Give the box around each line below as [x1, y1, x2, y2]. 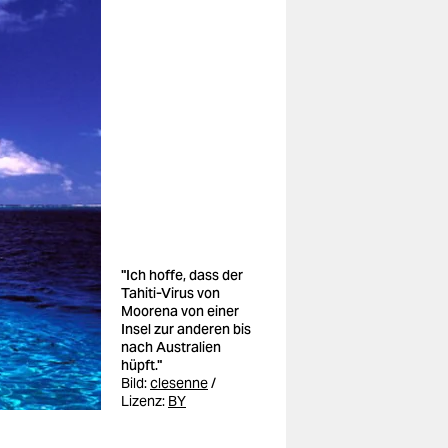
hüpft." [121, 356, 162, 374]
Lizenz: [121, 392, 168, 410]
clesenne [150, 374, 208, 392]
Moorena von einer [121, 302, 239, 320]
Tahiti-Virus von [121, 284, 220, 302]
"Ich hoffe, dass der [121, 266, 243, 284]
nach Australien [121, 338, 221, 356]
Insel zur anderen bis [121, 320, 251, 338]
